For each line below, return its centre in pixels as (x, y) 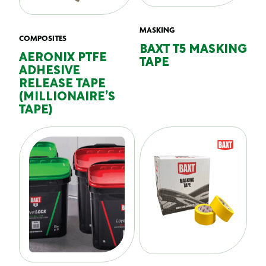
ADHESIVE (50, 71)
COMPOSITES (43, 38)
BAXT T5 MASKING (193, 50)
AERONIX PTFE (63, 58)
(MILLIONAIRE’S (67, 97)
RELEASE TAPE (62, 84)
